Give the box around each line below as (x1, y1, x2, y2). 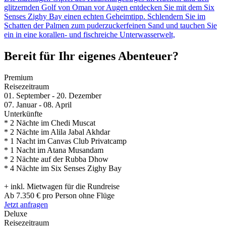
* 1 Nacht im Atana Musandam (4, 146, 103, 155)
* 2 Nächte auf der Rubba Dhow (4, 155, 108, 164)
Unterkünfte (4, 109, 42, 119)
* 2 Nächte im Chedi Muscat (4, 119, 95, 128)
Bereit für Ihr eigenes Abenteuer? (4, 49, 179, 63)
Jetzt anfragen (4, 200, 48, 209)
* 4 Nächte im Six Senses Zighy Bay (4, 164, 122, 173)
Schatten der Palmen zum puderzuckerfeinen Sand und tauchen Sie (4, 21, 217, 30)
